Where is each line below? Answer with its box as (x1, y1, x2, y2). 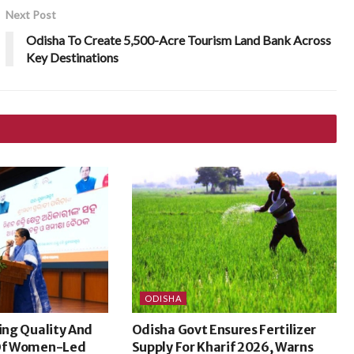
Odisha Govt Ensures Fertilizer (131, 321, 317, 337)
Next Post (6, 7, 57, 21)
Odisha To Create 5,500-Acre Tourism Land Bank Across (26, 32, 332, 47)
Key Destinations (26, 49, 119, 65)
